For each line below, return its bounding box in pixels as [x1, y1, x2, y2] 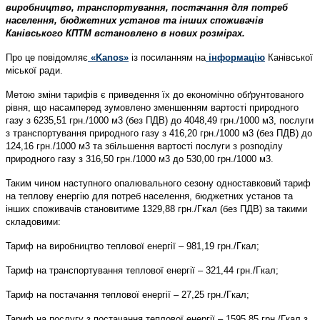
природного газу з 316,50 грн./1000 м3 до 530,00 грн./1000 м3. [6, 153, 274, 164]
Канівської [265, 51, 313, 63]
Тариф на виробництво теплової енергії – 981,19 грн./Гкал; [6, 240, 259, 251]
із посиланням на [129, 51, 206, 63]
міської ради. [6, 64, 63, 76]
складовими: [6, 216, 61, 227]
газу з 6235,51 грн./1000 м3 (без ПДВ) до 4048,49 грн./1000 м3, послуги [6, 114, 314, 126]
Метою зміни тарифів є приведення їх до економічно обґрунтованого [6, 89, 304, 100]
